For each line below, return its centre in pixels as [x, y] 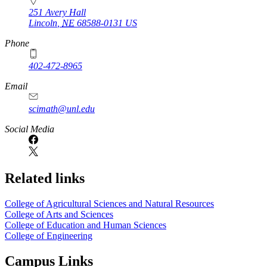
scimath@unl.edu [62, 109]
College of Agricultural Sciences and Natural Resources [109, 204]
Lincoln [43, 23]
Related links [45, 178]
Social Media [30, 129]
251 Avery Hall [57, 13]
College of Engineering [49, 236]
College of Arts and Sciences [59, 215]
